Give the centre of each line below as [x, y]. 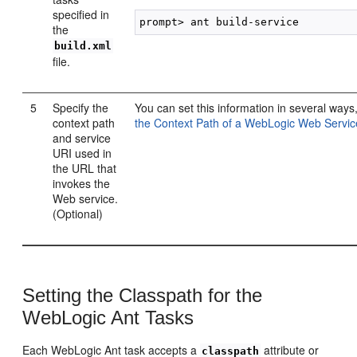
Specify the [81, 107]
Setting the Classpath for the [143, 296]
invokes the [82, 183]
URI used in [82, 153]
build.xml [83, 45]
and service [82, 137]
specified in [81, 14]
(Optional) [78, 213]
